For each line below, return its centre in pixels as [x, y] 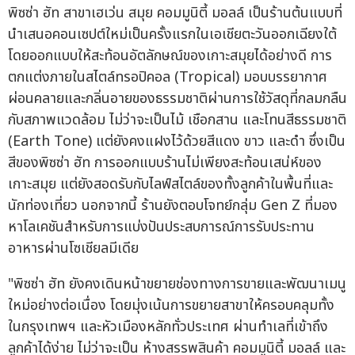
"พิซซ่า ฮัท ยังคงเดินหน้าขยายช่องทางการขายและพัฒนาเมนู [177, 284]
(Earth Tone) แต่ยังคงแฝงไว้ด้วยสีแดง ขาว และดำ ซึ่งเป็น [177, 142]
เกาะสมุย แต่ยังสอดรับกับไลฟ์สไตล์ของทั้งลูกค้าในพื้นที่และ [170, 185]
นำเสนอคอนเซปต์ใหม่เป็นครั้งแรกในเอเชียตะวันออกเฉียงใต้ [172, 35]
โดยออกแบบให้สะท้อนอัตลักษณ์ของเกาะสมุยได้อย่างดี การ [170, 56]
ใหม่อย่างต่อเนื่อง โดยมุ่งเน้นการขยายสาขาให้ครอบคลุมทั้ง [171, 306]
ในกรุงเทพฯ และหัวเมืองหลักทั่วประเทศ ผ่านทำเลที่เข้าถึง [168, 327]
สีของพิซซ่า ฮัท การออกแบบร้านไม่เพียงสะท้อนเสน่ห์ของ [165, 163]
